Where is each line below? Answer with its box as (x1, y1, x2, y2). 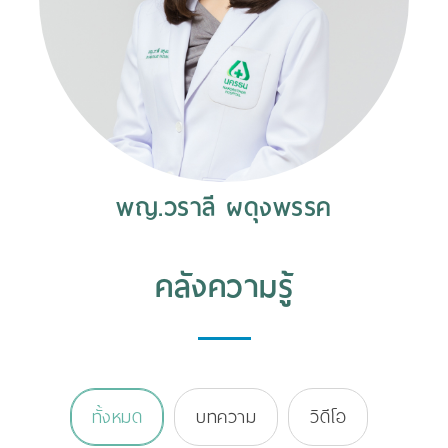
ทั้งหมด (91, 401, 143, 433)
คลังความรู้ (155, 261, 293, 313)
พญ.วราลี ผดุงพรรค (116, 187, 332, 229)
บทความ (196, 401, 257, 433)
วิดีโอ (310, 401, 347, 433)
